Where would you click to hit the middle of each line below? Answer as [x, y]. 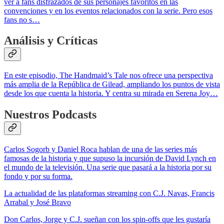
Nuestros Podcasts [50, 115]
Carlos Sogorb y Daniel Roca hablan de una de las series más [100, 149]
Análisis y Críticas [51, 41]
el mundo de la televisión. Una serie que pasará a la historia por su [108, 167]
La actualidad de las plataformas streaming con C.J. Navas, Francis [109, 193]
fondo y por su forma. [38, 176]
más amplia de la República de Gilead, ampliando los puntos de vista [112, 84]
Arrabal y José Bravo [37, 202]
